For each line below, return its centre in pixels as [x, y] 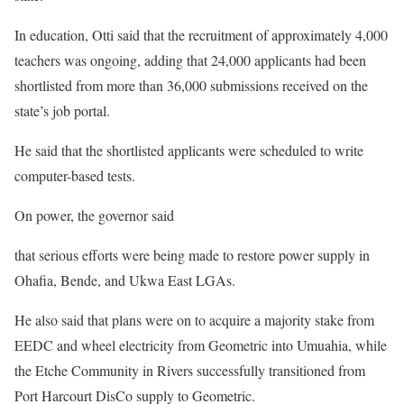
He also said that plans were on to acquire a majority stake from [194, 319]
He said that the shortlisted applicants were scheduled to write [189, 150]
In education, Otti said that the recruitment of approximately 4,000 [201, 34]
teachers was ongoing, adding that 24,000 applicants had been [190, 60]
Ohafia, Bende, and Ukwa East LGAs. [125, 280]
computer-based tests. [75, 175]
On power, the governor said [94, 215]
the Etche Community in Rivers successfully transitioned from [190, 370]
